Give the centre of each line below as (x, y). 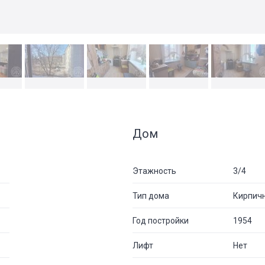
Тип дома (151, 195)
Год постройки (161, 220)
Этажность (154, 171)
